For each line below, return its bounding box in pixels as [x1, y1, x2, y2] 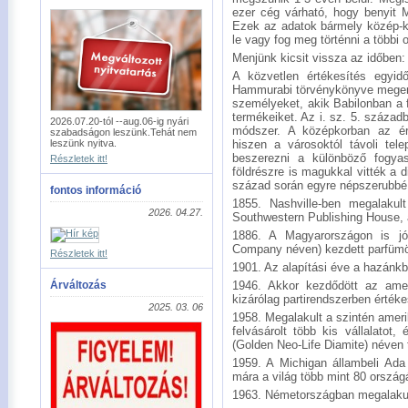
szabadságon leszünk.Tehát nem [50, 127, 197, 138]
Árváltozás [50, 279, 107, 291]
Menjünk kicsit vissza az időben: [232, 51, 405, 65]
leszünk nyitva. [50, 138, 117, 148]
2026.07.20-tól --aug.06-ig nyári [50, 116, 189, 127]
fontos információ [50, 184, 141, 197]
